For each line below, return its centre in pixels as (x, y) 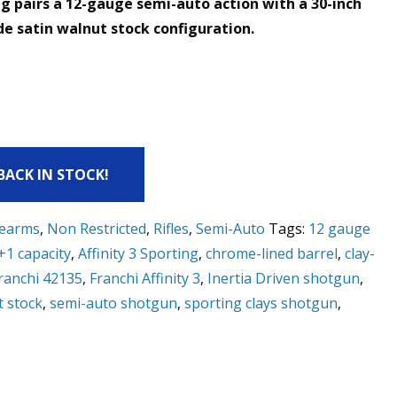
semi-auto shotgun (113, 303)
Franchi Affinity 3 (144, 278)
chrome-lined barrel (271, 253)
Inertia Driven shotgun (283, 278)
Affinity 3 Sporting (138, 253)
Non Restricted (96, 229)
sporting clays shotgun (261, 303)
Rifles (171, 229)
